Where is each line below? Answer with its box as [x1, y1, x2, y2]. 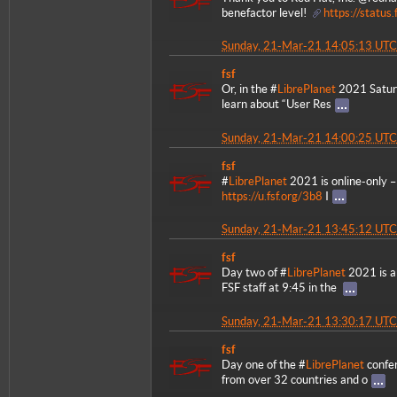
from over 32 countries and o [222, 373, 368, 387]
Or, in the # [222, 82, 277, 97]
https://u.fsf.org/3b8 [222, 189, 323, 203]
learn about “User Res [222, 97, 331, 112]
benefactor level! [222, 6, 309, 20]
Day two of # [222, 266, 287, 280]
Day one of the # [222, 358, 306, 372]
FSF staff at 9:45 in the [222, 281, 339, 295]
